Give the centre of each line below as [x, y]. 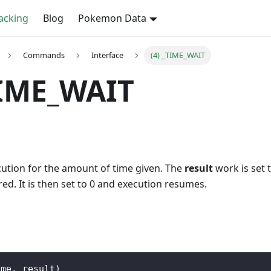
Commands [44, 55]
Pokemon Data [113, 18]
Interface [108, 55]
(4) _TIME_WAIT [178, 55]
